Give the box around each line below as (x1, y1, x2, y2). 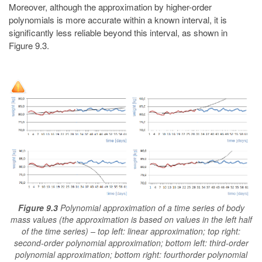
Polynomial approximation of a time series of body (60, 202, 244, 214)
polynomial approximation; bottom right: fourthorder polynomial (15, 249, 247, 261)
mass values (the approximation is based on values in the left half (10, 213, 252, 226)
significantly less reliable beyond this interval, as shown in (9, 26, 227, 39)
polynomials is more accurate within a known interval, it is (9, 13, 227, 26)
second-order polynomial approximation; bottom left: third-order (13, 237, 249, 249)
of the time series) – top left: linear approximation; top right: (22, 225, 240, 237)
